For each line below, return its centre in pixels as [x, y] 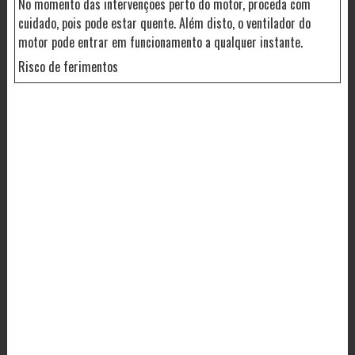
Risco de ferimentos [68, 66]
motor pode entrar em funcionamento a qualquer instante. [160, 42]
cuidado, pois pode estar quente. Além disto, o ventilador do [164, 23]
